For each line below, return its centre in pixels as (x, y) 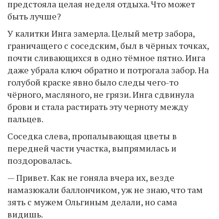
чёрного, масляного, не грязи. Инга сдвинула (101, 94)
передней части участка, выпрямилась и (92, 148)
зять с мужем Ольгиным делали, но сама (92, 202)
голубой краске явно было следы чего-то (93, 82)
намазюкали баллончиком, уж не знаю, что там (105, 189)
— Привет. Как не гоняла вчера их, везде (91, 177)
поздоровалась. (40, 160)
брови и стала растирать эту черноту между (98, 106)
